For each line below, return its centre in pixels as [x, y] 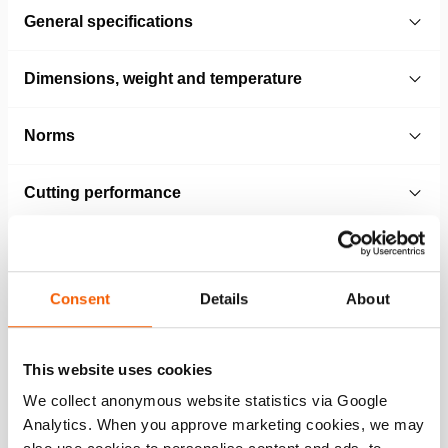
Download [286, 379]
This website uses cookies [118, 369]
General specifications [108, 21]
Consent [80, 298]
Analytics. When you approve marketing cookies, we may [224, 425]
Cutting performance [102, 192]
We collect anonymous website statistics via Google [205, 401]
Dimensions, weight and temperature [163, 78]
